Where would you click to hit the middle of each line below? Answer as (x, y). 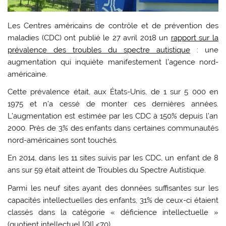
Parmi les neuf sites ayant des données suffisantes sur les (113, 188)
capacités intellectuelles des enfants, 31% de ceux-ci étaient (113, 200)
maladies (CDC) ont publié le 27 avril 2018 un (89, 38)
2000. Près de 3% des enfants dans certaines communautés (113, 128)
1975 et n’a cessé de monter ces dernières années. (113, 104)
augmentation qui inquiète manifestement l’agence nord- (113, 62)
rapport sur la (194, 38)
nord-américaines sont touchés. (63, 140)
